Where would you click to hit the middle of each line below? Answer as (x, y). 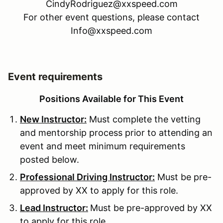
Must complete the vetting (144, 119)
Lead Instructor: (54, 208)
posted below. (50, 159)
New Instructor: (53, 119)
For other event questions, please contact (111, 17)
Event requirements (55, 76)
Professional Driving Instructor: (87, 177)
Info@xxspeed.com (111, 30)
